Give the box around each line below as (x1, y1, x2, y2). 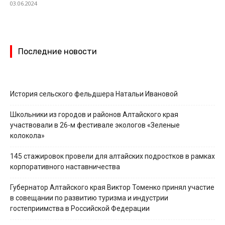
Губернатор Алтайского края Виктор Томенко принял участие (10, 183, 214, 192)
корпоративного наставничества (10, 163, 120, 171)
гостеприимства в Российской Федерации (10, 204, 150, 213)
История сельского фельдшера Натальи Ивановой (10, 90, 178, 98)
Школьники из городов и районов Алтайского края (10, 110, 178, 119)
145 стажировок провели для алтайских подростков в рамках (10, 152, 215, 161)
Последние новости (18, 47, 97, 57)
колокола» (10, 132, 45, 140)
